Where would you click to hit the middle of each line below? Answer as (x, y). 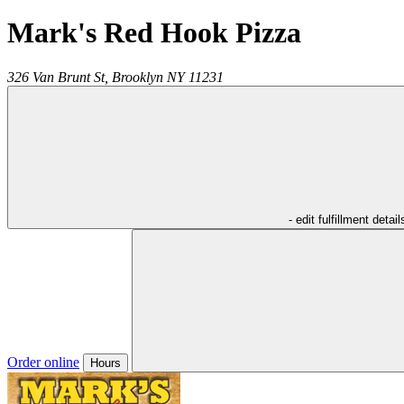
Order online (43, 362)
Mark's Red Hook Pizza (154, 33)
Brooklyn (138, 77)
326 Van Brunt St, (58, 77)
